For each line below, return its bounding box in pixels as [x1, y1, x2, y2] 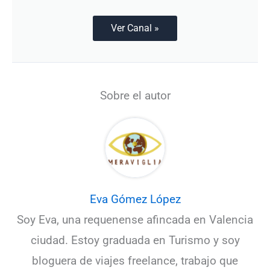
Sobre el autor [99, 88, 171, 102]
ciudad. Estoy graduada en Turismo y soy [30, 233, 240, 247]
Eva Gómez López [89, 192, 181, 206]
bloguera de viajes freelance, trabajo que [32, 253, 238, 268]
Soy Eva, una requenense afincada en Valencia [17, 212, 253, 227]
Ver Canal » [111, 22, 159, 34]
